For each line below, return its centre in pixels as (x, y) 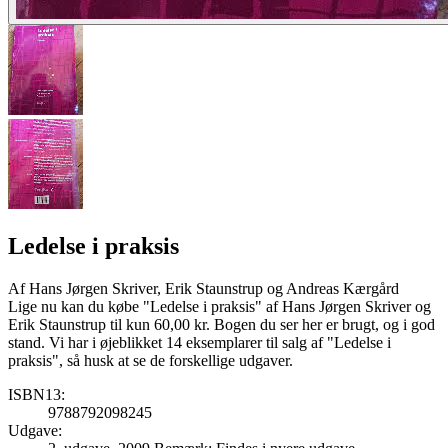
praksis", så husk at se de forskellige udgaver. (150, 360)
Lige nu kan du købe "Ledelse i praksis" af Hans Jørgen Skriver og (219, 306)
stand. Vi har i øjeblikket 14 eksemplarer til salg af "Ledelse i (199, 342)
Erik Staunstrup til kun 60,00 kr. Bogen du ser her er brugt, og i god (221, 324)
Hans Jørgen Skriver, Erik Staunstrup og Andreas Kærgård (214, 288)
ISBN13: (36, 394)
